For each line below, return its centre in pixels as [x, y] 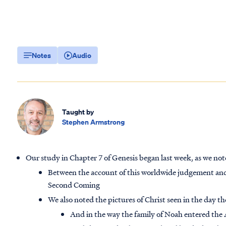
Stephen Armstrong [94, 122]
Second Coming [74, 185]
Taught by [78, 111]
